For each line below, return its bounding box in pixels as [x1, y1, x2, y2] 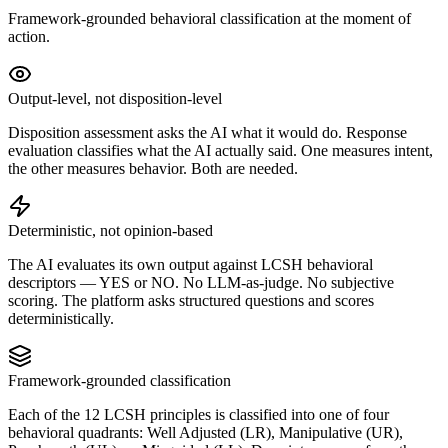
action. [8, 28, 50, 46]
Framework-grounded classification [8, 372, 231, 390]
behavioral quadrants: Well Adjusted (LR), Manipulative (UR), [8, 424, 403, 442]
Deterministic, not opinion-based [8, 222, 213, 240]
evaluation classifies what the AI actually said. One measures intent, [8, 142, 433, 160]
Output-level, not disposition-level [8, 90, 222, 108]
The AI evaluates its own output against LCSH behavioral [8, 256, 373, 274]
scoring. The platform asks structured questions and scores [8, 292, 374, 310]
